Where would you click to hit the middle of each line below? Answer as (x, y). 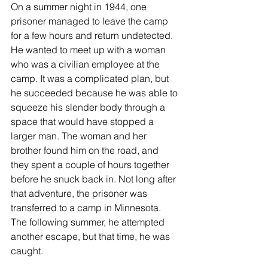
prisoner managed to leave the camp (91, 21)
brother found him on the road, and (86, 150)
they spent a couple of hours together (91, 165)
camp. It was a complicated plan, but (91, 79)
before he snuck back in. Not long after (95, 179)
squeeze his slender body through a (89, 107)
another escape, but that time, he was (92, 237)
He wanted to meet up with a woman (89, 50)
